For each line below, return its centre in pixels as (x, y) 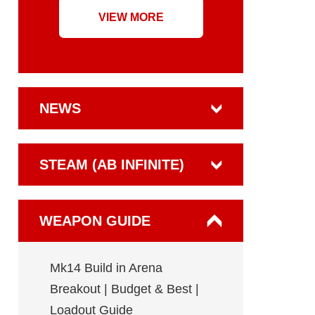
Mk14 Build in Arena (106, 268)
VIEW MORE (131, 17)
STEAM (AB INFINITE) (112, 165)
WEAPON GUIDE (95, 221)
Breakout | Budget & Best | (124, 289)
